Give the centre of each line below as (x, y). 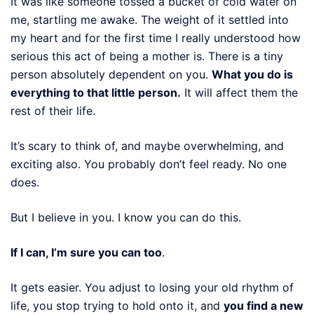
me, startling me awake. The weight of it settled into (150, 19)
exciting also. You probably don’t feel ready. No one (149, 164)
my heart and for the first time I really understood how (156, 37)
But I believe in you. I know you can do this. (126, 217)
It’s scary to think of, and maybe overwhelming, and (147, 145)
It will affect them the (239, 92)
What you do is (252, 74)
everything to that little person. (96, 92)
